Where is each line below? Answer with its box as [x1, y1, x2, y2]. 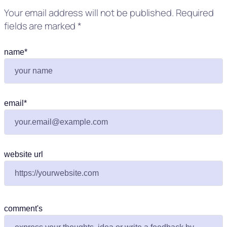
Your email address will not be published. [4, 6, 174, 19]
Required [175, 6, 214, 19]
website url [4, 149, 43, 159]
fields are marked [4, 19, 78, 32]
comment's [4, 204, 43, 213]
